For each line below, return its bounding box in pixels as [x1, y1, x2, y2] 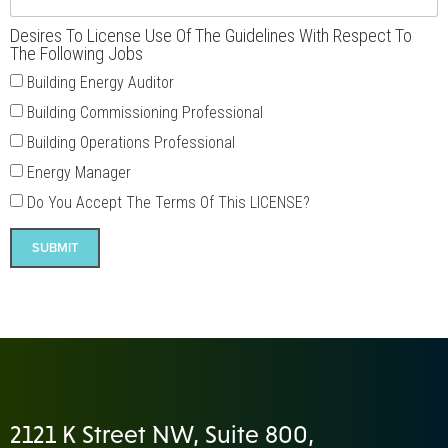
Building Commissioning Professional [27, 102, 263, 122]
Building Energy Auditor [27, 72, 174, 92]
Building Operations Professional [27, 132, 235, 152]
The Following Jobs [10, 42, 143, 64]
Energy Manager [27, 162, 131, 182]
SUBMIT [32, 237, 78, 257]
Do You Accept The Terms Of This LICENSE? [27, 192, 310, 212]
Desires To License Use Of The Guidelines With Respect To [10, 24, 412, 46]
